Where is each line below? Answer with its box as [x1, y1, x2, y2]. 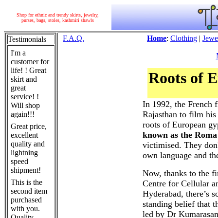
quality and [11, 140, 45, 148]
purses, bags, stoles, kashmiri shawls [21, 18, 94, 23]
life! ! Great [11, 66, 46, 74]
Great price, [11, 122, 47, 130]
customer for [11, 57, 49, 66]
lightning [11, 148, 38, 157]
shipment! [11, 166, 41, 174]
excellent [11, 131, 38, 139]
